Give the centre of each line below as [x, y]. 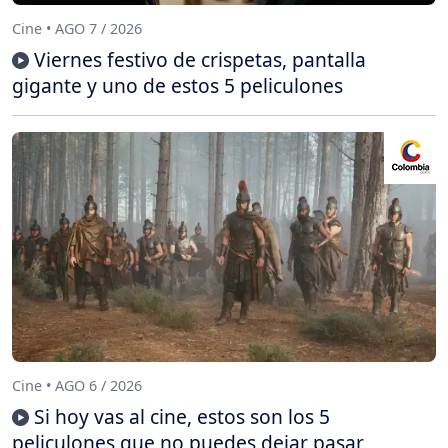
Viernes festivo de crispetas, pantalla [200, 60]
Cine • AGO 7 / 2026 [77, 28]
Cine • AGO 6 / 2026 [77, 385]
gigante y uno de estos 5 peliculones [177, 86]
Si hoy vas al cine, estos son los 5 [182, 417]
